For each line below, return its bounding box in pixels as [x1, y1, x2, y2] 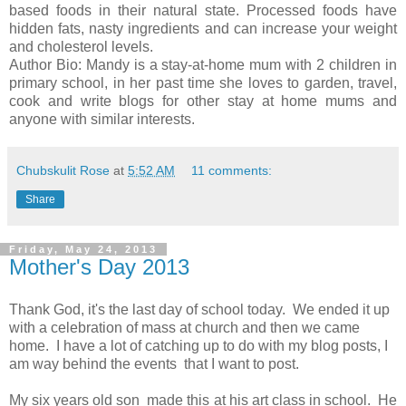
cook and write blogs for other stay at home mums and [9, 92, 397, 109]
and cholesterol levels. [9, 38, 153, 54]
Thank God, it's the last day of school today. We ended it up [9, 302, 390, 318]
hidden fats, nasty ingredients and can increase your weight [9, 20, 397, 36]
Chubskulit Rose [16, 162, 110, 178]
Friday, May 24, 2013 [9, 243, 158, 255]
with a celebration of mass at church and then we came [9, 320, 360, 336]
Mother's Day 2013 [9, 254, 189, 279]
